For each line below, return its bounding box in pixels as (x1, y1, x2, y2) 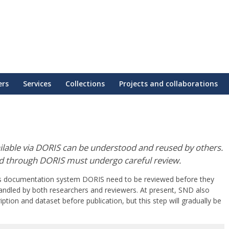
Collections (65, 79, 105, 88)
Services (23, 79, 51, 88)
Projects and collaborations (119, 79, 218, 88)
